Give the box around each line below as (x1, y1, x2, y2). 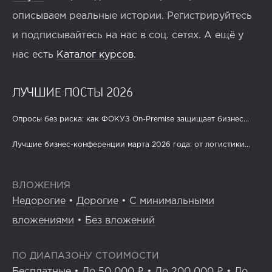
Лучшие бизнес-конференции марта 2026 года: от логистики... (12, 141, 250, 149)
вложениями (12, 216, 74, 226)
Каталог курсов (56, 50, 134, 60)
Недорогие (12, 197, 66, 206)
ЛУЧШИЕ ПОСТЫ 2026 (12, 84, 133, 100)
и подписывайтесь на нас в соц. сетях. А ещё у (12, 31, 243, 41)
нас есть (12, 50, 56, 60)
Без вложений (85, 216, 155, 226)
